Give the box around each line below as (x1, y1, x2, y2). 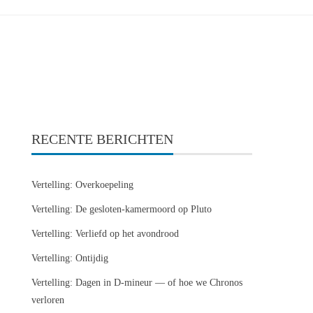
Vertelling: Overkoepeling (31, 180, 134, 190)
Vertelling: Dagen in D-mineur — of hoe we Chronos (31, 277, 243, 288)
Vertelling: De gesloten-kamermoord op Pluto (31, 204, 212, 214)
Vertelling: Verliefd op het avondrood (31, 228, 180, 239)
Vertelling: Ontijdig (31, 253, 109, 263)
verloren (31, 295, 65, 305)
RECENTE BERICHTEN (31, 131, 174, 147)
